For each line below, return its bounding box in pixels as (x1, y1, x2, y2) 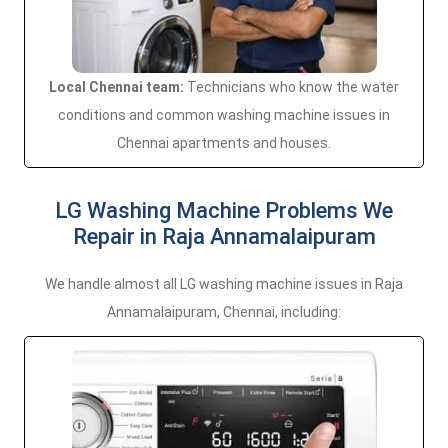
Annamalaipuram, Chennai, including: (107, 304, 341, 320)
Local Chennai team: (49, 79, 184, 95)
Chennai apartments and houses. (117, 135, 331, 151)
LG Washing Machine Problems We (55, 198, 393, 223)
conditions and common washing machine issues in (58, 107, 390, 123)
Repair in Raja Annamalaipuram (72, 224, 376, 249)
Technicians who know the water (184, 79, 399, 95)
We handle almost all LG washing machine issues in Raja (45, 276, 403, 292)
